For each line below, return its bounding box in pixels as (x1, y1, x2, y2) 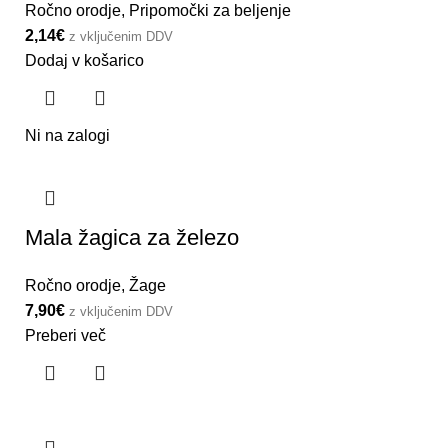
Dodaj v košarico (25, 51, 144, 69)
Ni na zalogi (25, 126, 110, 144)
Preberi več (25, 326, 106, 344)
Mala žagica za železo (25, 224, 239, 250)
